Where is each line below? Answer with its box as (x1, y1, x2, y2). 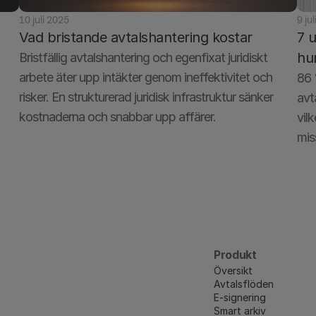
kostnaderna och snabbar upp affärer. (18, 109, 216, 124)
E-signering (213, 291, 266, 303)
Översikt (213, 265, 253, 276)
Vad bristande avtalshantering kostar (18, 29, 253, 46)
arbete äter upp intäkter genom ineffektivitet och (18, 70, 272, 85)
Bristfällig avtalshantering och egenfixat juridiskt (18, 50, 267, 65)
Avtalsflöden (213, 278, 274, 290)
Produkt (213, 248, 257, 262)
